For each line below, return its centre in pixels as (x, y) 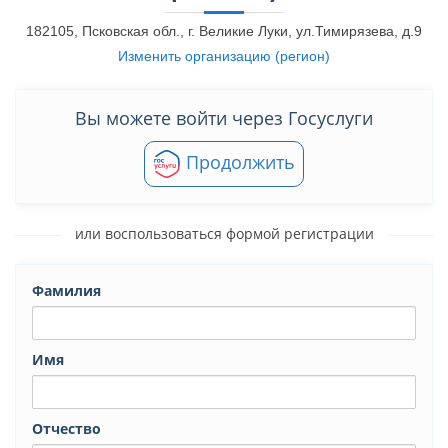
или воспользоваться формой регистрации (224, 234)
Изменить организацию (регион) (224, 56)
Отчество (66, 429)
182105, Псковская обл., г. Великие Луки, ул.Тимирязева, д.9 (224, 31)
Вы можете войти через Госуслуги (224, 118)
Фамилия (66, 291)
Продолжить (238, 162)
